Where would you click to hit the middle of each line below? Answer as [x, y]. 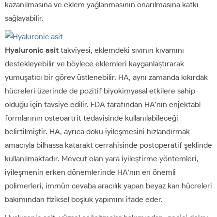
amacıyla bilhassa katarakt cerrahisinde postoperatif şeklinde [108, 145]
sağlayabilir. [24, 18]
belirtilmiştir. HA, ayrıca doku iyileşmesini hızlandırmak [97, 131]
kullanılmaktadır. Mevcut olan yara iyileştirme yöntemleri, [102, 158]
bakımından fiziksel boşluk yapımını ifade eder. [84, 199]
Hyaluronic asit [32, 50]
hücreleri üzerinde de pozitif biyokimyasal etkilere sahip [100, 91]
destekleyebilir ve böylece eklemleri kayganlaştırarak [94, 63]
